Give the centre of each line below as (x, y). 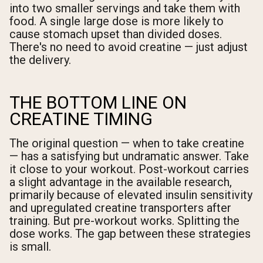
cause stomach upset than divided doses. (116, 34)
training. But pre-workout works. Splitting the (124, 220)
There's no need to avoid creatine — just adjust (129, 47)
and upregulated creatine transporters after (120, 208)
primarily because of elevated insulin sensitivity (131, 195)
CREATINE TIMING (81, 119)
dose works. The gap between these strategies (130, 233)
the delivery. (40, 60)
